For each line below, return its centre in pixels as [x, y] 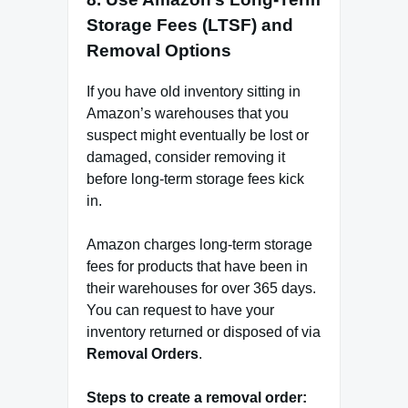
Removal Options [159, 51]
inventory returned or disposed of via [204, 331]
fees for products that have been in [197, 266]
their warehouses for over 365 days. [201, 288]
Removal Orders [143, 353]
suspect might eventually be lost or [198, 135]
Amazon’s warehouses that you [188, 113]
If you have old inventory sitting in [194, 91]
